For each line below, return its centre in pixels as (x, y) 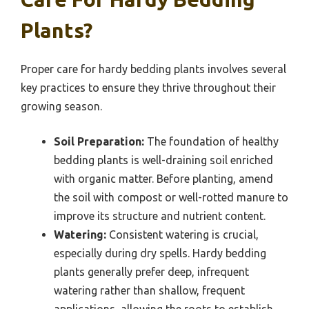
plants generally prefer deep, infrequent (151, 271)
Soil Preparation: (99, 141)
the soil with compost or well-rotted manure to (171, 197)
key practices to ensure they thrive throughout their (148, 87)
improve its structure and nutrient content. (160, 216)
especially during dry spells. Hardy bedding (160, 253)
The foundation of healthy (211, 141)
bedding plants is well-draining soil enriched (163, 160)
